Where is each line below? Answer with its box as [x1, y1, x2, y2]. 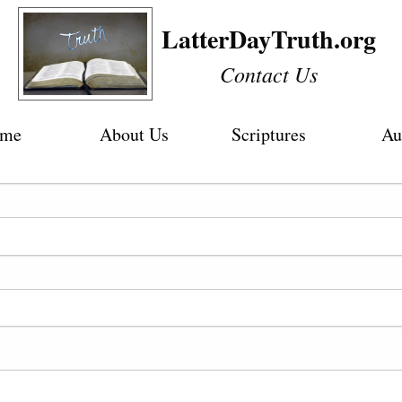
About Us [99, 122, 169, 146]
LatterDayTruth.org [161, 21, 376, 57]
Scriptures [231, 122, 306, 146]
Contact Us [219, 59, 318, 88]
